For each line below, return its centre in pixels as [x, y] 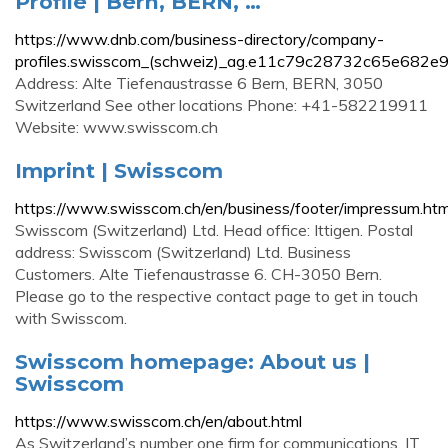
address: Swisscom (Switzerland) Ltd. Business [183, 252]
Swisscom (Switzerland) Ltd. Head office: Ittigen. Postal [214, 230]
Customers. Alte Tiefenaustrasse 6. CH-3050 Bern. [198, 274]
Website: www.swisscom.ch [116, 127]
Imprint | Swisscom [119, 170]
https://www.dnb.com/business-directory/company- [199, 39]
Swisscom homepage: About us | [192, 361]
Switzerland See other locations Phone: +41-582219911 [221, 105]
